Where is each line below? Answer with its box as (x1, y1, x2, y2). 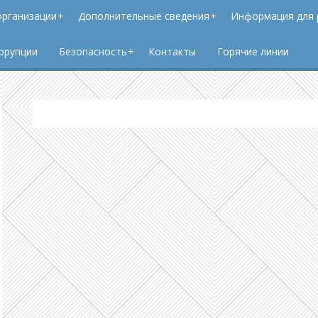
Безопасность (58, 45, 127, 58)
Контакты (148, 45, 196, 58)
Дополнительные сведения (77, 9, 209, 23)
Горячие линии (216, 45, 289, 58)
